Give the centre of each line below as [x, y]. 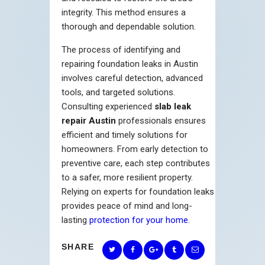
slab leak [173, 106]
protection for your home [139, 220]
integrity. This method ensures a [124, 12]
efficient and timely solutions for [125, 135]
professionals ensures [162, 120]
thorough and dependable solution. [129, 26]
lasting [75, 220]
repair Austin [90, 120]
